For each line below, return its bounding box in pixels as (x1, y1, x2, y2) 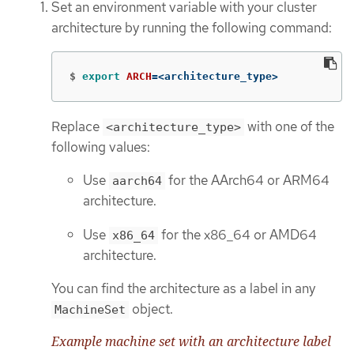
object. (129, 300, 173, 318)
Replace (51, 117, 103, 135)
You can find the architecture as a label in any (51, 280, 315, 298)
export (82, 70, 126, 82)
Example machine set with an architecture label (51, 332, 331, 350)
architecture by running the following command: (51, 19, 332, 36)
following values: (51, 137, 150, 156)
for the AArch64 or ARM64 (165, 171, 330, 190)
